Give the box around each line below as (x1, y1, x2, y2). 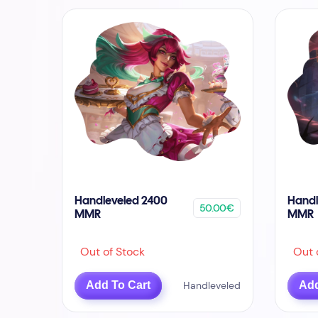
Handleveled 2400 (75, 196, 168, 207)
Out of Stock (75, 244, 146, 260)
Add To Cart (86, 279, 151, 292)
